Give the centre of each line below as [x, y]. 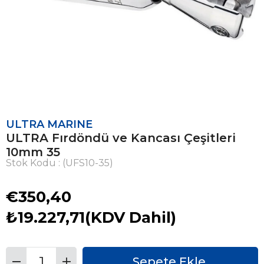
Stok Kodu [31, 163]
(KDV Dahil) [131, 217]
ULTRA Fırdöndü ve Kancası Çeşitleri [121, 138]
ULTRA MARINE [49, 124]
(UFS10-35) [88, 163]
